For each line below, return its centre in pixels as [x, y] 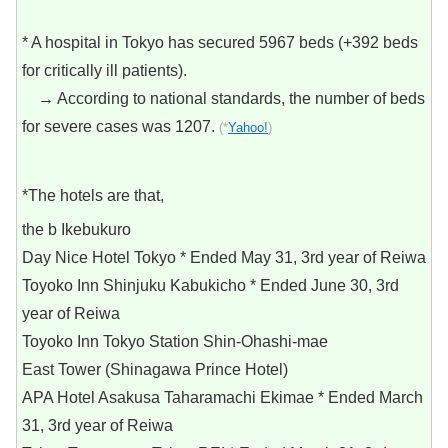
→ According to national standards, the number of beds [223, 99]
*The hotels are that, [93, 195]
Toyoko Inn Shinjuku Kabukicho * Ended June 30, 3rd [210, 286]
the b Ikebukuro [76, 230]
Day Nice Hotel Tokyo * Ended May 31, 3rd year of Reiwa [224, 258]
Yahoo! [248, 128]
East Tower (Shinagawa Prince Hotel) [155, 370]
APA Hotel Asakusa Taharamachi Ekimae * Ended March [222, 398]
